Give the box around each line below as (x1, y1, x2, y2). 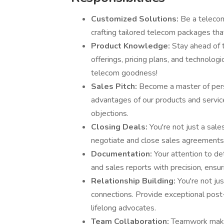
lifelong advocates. (91, 202, 158, 213)
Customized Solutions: (91, 13, 180, 24)
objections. (91, 108, 130, 119)
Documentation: (91, 148, 154, 159)
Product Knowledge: (91, 40, 172, 51)
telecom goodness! (91, 67, 159, 78)
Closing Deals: (91, 121, 149, 132)
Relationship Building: (91, 175, 177, 186)
